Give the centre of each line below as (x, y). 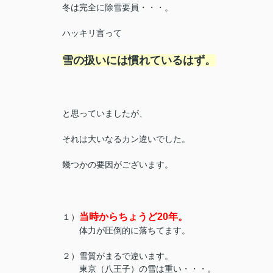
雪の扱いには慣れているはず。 (139, 60)
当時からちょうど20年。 (133, 217)
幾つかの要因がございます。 (118, 165)
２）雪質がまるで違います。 (118, 256)
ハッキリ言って (92, 33)
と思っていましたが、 (105, 113)
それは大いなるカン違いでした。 (126, 139)
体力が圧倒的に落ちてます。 (126, 230)
